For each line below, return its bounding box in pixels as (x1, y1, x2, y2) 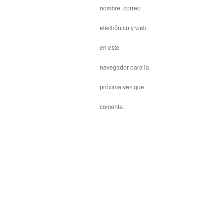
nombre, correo (100, 5, 141, 12)
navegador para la (100, 64, 149, 71)
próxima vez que (100, 84, 144, 91)
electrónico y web (100, 25, 147, 32)
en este (100, 44, 119, 51)
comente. (100, 104, 124, 110)
